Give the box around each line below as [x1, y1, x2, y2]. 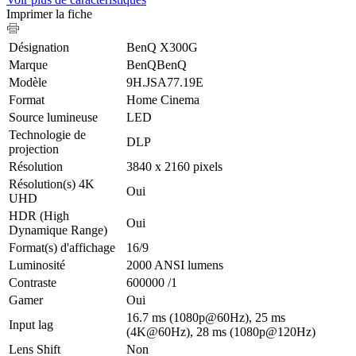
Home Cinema [126, 92, 199, 106]
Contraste [9, 275, 56, 289]
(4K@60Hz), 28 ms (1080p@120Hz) [126, 324, 315, 339]
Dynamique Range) [9, 222, 107, 237]
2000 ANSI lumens [126, 257, 223, 272]
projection [9, 141, 59, 156]
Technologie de [9, 127, 86, 141]
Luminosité [9, 257, 65, 272]
